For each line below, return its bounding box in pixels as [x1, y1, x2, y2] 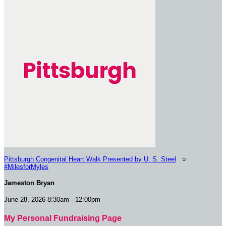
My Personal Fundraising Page [4, 213, 122, 222]
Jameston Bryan [4, 179, 54, 187]
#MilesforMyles [4, 163, 48, 171]
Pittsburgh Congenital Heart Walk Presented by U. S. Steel [4, 155, 176, 163]
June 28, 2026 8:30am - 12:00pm [4, 195, 100, 203]
